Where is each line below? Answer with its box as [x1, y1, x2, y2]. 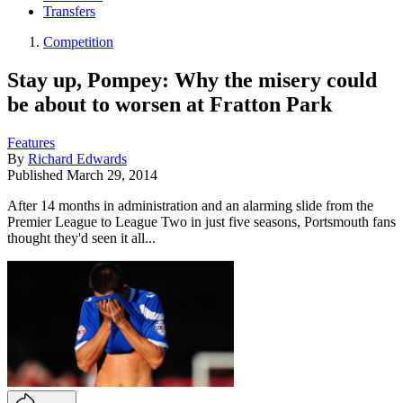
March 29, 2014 [67, 166, 157, 183]
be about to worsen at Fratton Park [7, 92, 332, 116]
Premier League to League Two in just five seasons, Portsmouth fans [7, 213, 396, 229]
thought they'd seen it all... [7, 229, 156, 246]
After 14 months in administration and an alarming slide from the [7, 197, 373, 213]
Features [7, 134, 55, 150]
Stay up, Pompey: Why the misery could [7, 67, 377, 92]
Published [7, 166, 67, 183]
